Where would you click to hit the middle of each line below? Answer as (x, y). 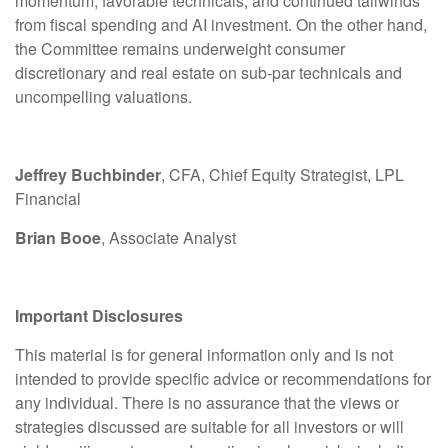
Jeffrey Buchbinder (88, 174)
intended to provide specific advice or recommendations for (223, 378)
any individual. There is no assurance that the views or (207, 402)
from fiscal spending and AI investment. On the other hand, (221, 24)
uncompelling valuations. (103, 96)
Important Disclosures (99, 315)
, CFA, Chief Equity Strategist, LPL (282, 174)
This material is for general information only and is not (204, 354)
